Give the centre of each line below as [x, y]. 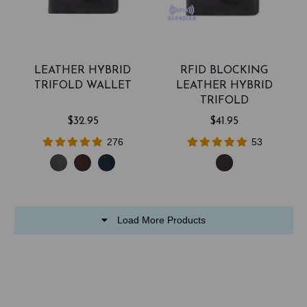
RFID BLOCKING [224, 70]
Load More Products [161, 220]
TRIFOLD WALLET [83, 85]
